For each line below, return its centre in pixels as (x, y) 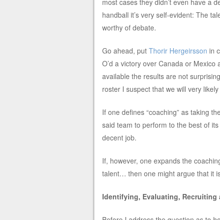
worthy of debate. (129, 28)
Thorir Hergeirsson (178, 51)
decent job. (119, 138)
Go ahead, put (125, 51)
